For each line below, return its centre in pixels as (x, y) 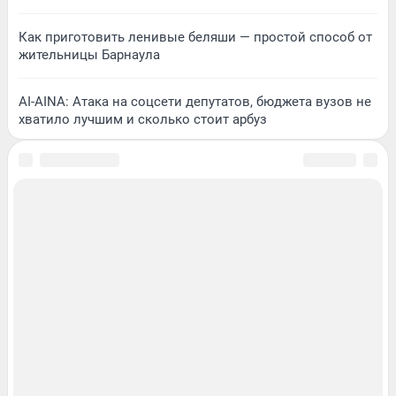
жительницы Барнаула (89, 54)
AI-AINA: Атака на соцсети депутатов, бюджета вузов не (195, 101)
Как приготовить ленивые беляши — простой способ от (195, 37)
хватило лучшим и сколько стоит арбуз (143, 119)
